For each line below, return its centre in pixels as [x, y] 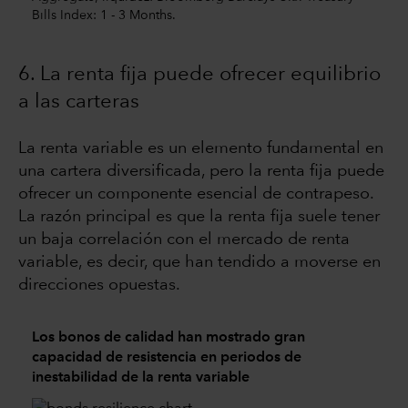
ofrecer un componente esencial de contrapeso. [196, 194]
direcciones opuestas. [99, 285]
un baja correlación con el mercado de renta [184, 239]
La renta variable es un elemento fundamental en [201, 148]
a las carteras [79, 102]
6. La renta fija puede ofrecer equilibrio [199, 74]
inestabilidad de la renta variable [141, 378]
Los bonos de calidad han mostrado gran [168, 338]
